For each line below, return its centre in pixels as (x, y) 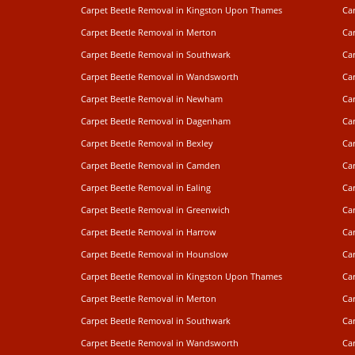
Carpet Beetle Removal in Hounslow (155, 254)
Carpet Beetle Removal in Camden (151, 165)
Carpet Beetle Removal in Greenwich (155, 210)
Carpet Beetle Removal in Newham (152, 99)
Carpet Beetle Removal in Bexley (147, 143)
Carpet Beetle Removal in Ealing (146, 187)
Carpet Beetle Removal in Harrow (149, 232)
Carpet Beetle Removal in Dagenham (156, 121)
